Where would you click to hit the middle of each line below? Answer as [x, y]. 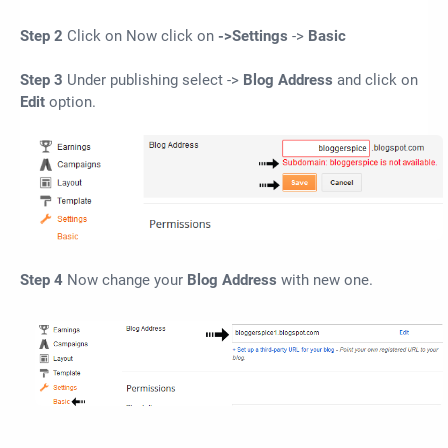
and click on [377, 80]
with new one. [325, 280]
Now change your [127, 280]
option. [70, 102]
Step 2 [43, 36]
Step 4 [43, 280]
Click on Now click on [142, 36]
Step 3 [43, 80]
